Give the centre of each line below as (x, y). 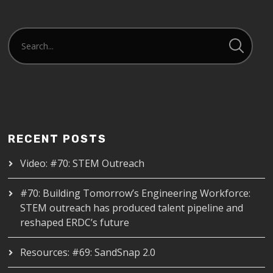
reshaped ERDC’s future (75, 222)
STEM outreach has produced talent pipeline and (132, 207)
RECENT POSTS (58, 139)
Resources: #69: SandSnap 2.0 (88, 252)
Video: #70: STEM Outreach (83, 163)
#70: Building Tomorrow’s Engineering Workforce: (136, 193)
